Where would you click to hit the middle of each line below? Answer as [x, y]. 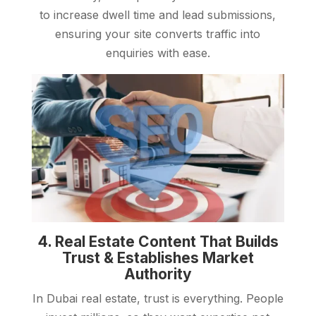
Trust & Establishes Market [158, 258]
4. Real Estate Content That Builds [158, 242]
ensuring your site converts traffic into [158, 34]
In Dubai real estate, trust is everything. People [158, 299]
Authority [158, 274]
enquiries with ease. [158, 53]
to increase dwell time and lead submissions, [158, 15]
